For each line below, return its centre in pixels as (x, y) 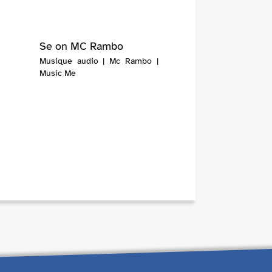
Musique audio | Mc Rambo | (99, 61)
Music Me (57, 73)
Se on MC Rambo (81, 46)
